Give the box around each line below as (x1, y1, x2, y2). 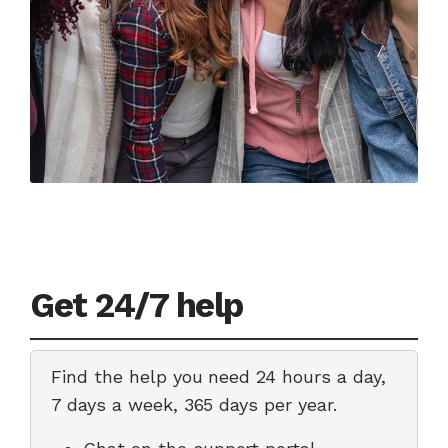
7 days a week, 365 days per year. (51, 394, 337, 415)
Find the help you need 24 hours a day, (51, 366, 386, 387)
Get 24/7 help (30, 285, 243, 325)
